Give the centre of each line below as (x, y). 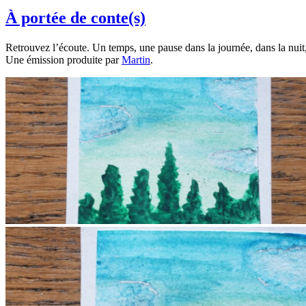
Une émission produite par (64, 59)
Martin (136, 59)
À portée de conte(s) (75, 17)
